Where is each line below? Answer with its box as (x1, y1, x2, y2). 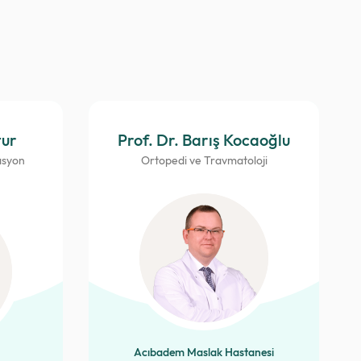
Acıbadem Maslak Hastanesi (134, 345, 274, 359)
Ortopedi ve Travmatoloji (140, 153, 268, 168)
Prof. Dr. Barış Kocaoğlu (118, 130, 290, 150)
